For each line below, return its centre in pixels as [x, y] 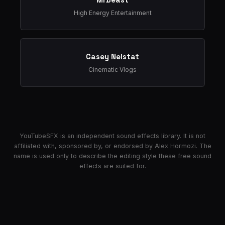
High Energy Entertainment [113, 13]
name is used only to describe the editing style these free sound [113, 156]
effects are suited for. [113, 166]
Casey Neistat [113, 57]
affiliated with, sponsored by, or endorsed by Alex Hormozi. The [113, 146]
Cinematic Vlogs [113, 70]
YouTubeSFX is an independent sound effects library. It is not [113, 136]
